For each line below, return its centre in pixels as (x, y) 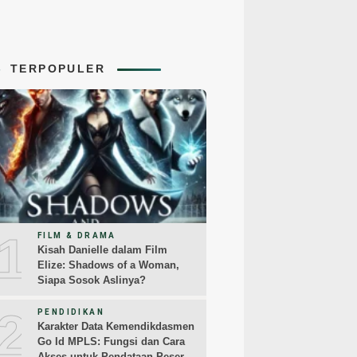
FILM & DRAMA (77, 236)
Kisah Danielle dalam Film (102, 250)
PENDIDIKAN (71, 312)
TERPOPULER (58, 69)
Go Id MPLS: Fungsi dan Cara (111, 342)
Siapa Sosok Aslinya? (92, 280)
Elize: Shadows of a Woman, (108, 265)
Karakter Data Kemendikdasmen (116, 327)
